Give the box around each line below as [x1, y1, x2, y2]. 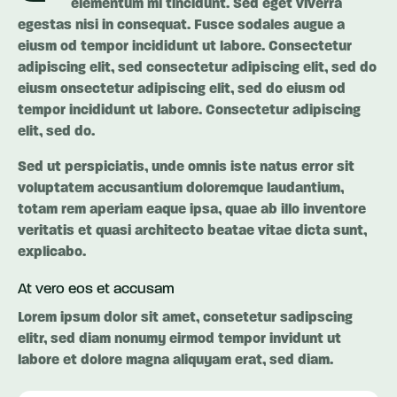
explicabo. [18, 245, 86, 260]
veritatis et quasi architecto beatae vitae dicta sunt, [18, 223, 367, 238]
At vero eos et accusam [18, 281, 175, 297]
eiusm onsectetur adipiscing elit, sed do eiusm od [18, 82, 346, 97]
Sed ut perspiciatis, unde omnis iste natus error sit [18, 160, 354, 175]
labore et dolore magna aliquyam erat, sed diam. [18, 353, 333, 368]
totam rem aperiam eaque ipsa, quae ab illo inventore [18, 202, 366, 217]
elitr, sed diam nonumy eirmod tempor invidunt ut [18, 331, 341, 346]
